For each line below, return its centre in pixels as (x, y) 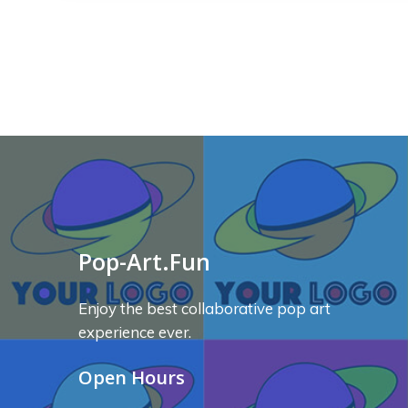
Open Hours (132, 377)
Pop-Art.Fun (145, 261)
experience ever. (137, 332)
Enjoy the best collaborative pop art (205, 308)
